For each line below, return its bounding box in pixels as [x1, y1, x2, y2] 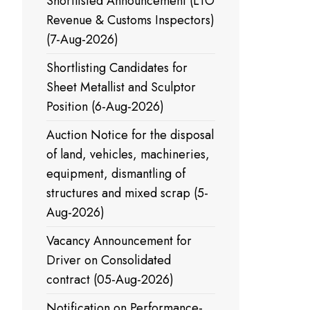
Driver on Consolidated [46, 251, 171, 269]
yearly [23, 22, 55, 40]
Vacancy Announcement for [46, 232, 192, 250]
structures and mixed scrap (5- [46, 184, 208, 202]
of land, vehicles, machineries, [46, 145, 210, 163]
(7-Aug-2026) [46, 30, 118, 48]
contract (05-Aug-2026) [46, 271, 174, 289]
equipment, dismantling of [46, 165, 185, 183]
